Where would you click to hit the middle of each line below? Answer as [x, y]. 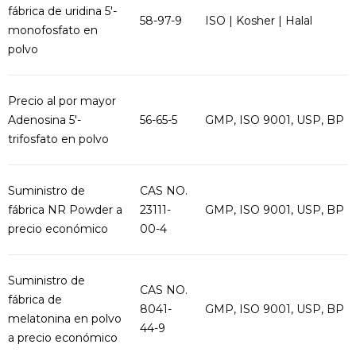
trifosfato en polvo [58, 139]
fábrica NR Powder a [65, 210]
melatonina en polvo [65, 319]
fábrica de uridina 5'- [62, 11]
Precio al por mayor [62, 101]
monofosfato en [53, 30]
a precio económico [63, 338]
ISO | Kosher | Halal [259, 21]
